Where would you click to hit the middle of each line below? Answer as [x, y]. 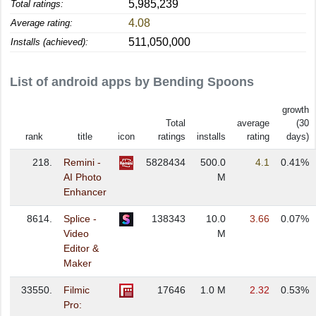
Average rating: [42, 23]
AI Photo [83, 177]
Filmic [77, 290]
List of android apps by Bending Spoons [132, 82]
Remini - [82, 162]
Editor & [81, 248]
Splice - [80, 219]
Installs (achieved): [49, 42]
